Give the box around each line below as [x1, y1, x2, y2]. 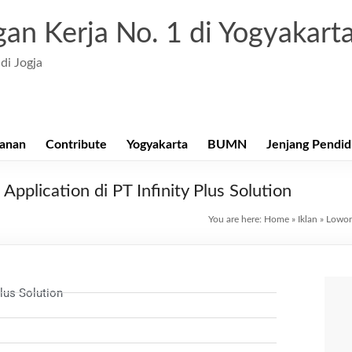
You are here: [208, 214, 264, 224]
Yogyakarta [126, 138, 188, 151]
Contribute [46, 138, 107, 151]
